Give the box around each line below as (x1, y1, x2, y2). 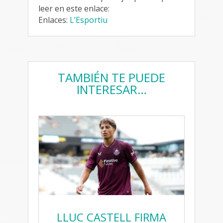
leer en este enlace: (38, 2, 110, 14)
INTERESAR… (76, 81, 147, 98)
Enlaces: (38, 14, 70, 25)
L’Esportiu (70, 14, 108, 25)
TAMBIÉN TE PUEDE (58, 69, 165, 86)
